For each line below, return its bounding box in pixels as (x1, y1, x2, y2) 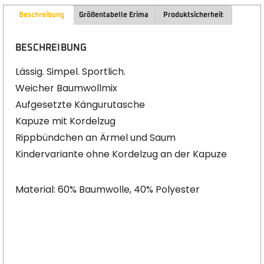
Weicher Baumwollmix (15, 81, 117, 95)
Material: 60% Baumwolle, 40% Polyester (15, 183, 200, 197)
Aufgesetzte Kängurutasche (15, 98, 145, 112)
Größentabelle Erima (79, 11, 149, 19)
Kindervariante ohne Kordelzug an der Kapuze (15, 147, 227, 161)
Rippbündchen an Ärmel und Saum (15, 131, 176, 145)
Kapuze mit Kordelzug (15, 114, 115, 128)
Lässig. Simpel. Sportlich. (15, 65, 126, 79)
